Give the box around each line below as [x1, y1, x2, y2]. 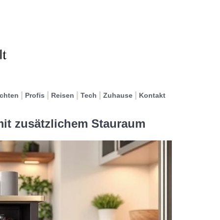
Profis [25, 91, 45, 99]
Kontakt [139, 91, 165, 99]
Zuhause [103, 91, 133, 99]
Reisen [51, 91, 74, 99]
